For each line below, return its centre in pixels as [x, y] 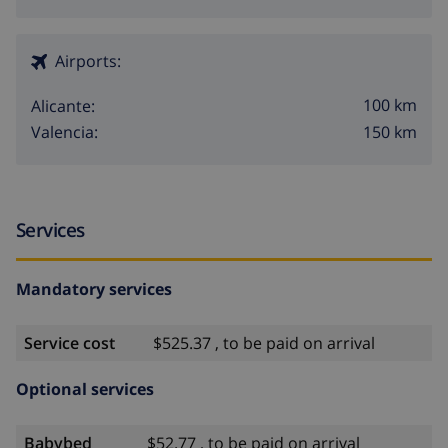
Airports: [88, 60]
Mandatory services [94, 288]
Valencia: [64, 132]
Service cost [69, 342]
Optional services [85, 388]
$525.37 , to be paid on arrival [264, 342]
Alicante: [63, 105]
